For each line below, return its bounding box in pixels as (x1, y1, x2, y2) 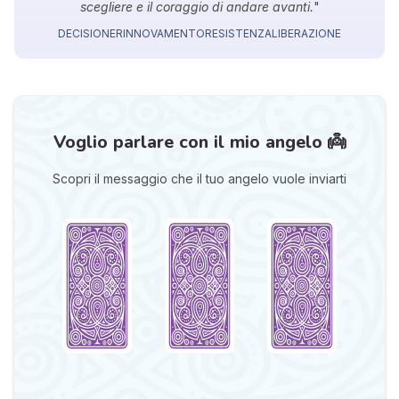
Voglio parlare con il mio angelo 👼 (53, 130, 346, 155)
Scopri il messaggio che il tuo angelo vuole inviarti (53, 171, 346, 187)
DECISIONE (58, 27, 116, 41)
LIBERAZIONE (272, 27, 341, 41)
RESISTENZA (205, 27, 272, 41)
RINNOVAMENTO (116, 27, 205, 41)
